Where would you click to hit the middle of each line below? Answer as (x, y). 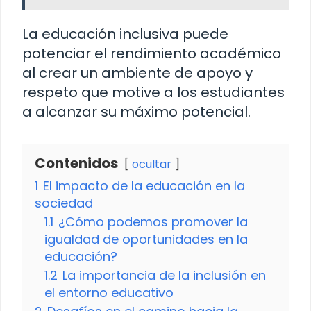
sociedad (64, 203)
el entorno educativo (109, 292)
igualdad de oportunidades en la (146, 239)
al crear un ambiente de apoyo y (137, 73)
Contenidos (76, 163)
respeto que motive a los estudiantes (153, 92)
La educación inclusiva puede (125, 34)
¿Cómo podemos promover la (153, 221)
